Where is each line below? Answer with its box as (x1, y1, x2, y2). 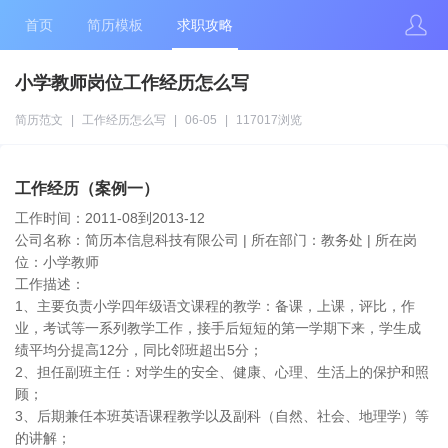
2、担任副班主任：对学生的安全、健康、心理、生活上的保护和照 (15, 364, 429, 380)
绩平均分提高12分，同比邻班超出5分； (15, 342, 263, 358)
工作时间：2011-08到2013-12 (15, 210, 205, 226)
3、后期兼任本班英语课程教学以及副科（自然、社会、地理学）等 (15, 408, 429, 424)
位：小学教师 (15, 254, 99, 270)
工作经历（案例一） (15, 180, 159, 197)
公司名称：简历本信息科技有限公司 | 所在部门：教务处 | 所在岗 (15, 232, 417, 248)
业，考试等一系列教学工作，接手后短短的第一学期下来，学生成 (15, 320, 421, 336)
